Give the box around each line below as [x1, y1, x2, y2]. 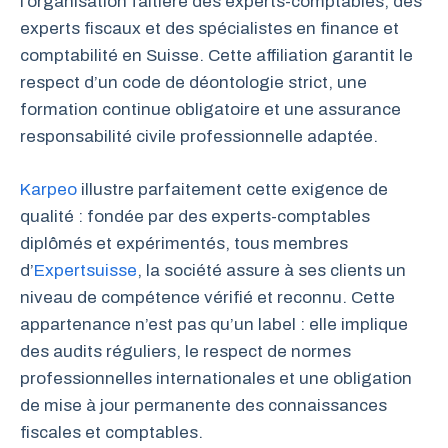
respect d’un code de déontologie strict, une [20, 73, 367, 93]
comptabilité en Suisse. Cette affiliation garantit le [20, 46, 413, 66]
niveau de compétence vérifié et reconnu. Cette [20, 287, 395, 307]
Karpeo [20, 179, 77, 199]
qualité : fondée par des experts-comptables [20, 206, 370, 226]
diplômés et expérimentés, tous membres [20, 233, 348, 253]
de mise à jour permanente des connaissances [20, 395, 387, 415]
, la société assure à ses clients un [137, 260, 406, 280]
